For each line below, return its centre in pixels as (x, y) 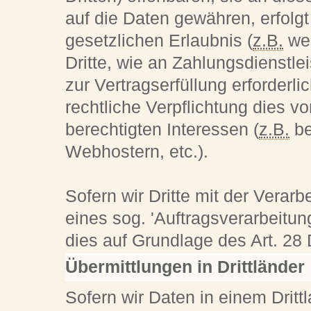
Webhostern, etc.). (137, 151)
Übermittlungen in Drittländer (185, 267)
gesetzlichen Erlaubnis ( (159, 40)
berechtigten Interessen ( (162, 129)
